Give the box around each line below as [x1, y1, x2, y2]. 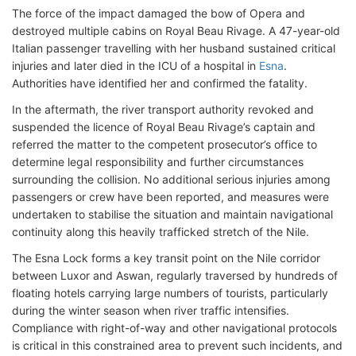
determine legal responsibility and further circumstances [12, 155, 304, 168]
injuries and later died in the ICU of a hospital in [12, 59, 259, 72]
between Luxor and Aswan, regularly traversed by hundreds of [12, 269, 338, 282]
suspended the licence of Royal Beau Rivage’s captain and [12, 120, 315, 133]
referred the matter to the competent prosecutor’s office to [12, 137, 317, 151]
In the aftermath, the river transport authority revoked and [12, 103, 314, 116]
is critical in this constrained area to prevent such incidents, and [12, 339, 342, 352]
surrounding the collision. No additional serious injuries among [12, 172, 331, 186]
